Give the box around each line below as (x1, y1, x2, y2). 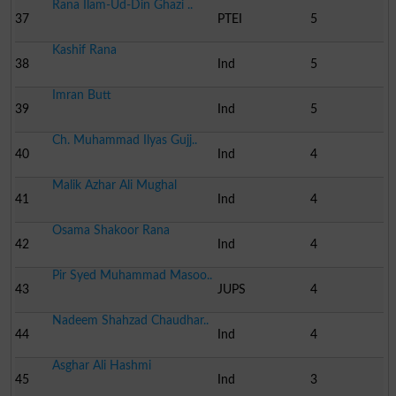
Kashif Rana (51, 42, 117, 57)
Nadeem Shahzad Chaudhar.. (51, 313, 209, 327)
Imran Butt (51, 88, 111, 102)
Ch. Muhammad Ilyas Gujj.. (51, 133, 197, 147)
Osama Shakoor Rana (51, 223, 170, 237)
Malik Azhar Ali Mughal (51, 178, 177, 192)
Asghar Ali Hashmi (51, 358, 151, 372)
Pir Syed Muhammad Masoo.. (51, 268, 212, 282)
